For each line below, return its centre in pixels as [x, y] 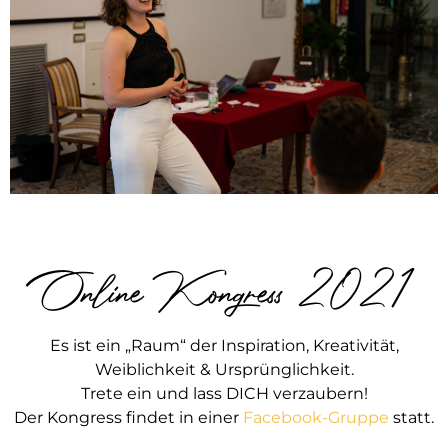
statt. [411, 418]
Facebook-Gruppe [316, 418]
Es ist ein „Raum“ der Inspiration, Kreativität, [224, 346]
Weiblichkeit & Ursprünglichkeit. [224, 370]
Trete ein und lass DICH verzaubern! [224, 394]
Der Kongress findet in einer [128, 418]
